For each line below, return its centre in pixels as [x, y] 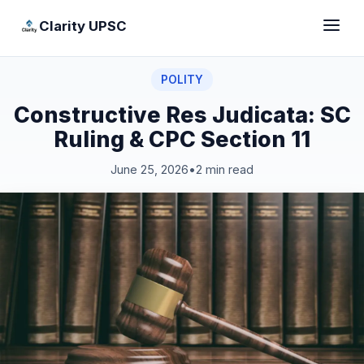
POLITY [182, 80]
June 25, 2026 [149, 169]
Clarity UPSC [83, 26]
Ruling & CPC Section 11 [182, 139]
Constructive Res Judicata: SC [182, 115]
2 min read [225, 169]
